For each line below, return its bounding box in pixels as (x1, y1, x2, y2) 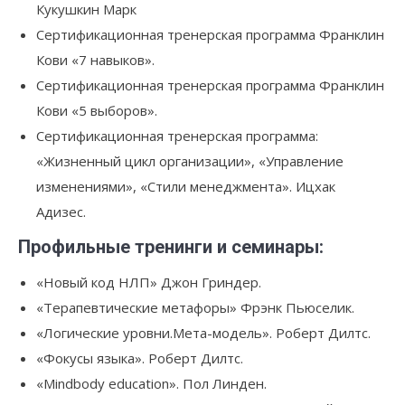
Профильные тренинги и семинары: (18, 236, 324, 258)
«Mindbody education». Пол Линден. (36, 374, 267, 392)
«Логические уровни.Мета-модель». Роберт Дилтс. (36, 324, 371, 342)
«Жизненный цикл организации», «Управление (36, 152, 344, 170)
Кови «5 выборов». (36, 101, 157, 119)
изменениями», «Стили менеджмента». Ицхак (36, 177, 335, 195)
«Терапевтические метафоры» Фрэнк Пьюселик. (36, 298, 354, 316)
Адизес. (36, 202, 86, 221)
